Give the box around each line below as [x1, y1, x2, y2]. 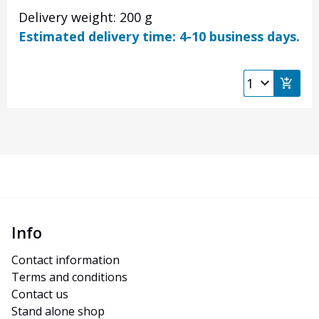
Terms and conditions [11, 269, 127, 286]
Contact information [11, 252, 120, 268]
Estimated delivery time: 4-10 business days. [19, 28, 300, 46]
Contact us [11, 286, 68, 303]
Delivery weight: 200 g [19, 9, 152, 26]
